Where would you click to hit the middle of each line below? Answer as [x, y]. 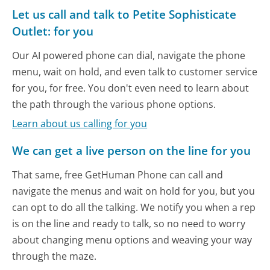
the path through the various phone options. [114, 104]
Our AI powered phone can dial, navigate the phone [129, 55]
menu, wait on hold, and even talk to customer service [135, 71]
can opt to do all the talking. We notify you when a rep [134, 208]
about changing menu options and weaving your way [132, 240]
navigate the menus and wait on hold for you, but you [134, 191]
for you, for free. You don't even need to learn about [131, 88]
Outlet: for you [53, 31]
